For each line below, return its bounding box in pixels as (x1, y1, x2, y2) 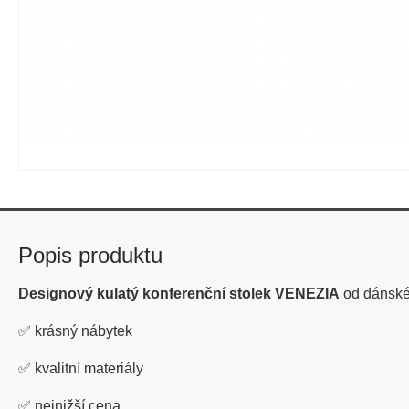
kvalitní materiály (35, 361, 143, 377)
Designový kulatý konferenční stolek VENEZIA (18, 286, 340, 302)
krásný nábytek (35, 323, 132, 340)
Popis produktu (18, 243, 163, 268)
